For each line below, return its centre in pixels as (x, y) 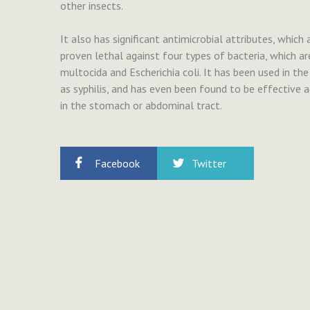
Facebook (117, 164)
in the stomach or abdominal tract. (141, 106)
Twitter (209, 164)
